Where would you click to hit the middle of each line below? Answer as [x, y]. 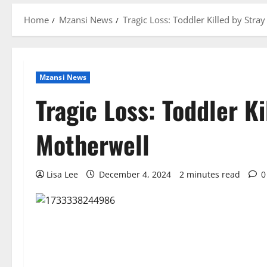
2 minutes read [210, 174]
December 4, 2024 [135, 174]
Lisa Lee [62, 174]
